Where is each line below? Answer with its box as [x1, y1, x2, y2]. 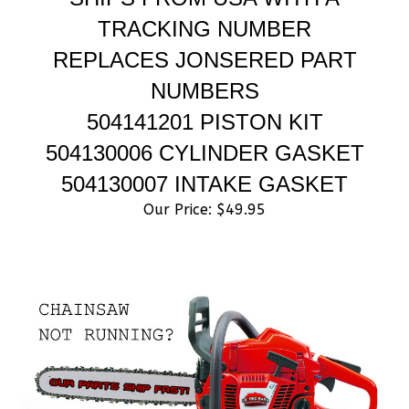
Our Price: [143, 181, 212, 198]
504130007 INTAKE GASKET [61, 152, 348, 176]
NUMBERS [150, 58, 259, 83]
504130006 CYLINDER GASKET [45, 121, 364, 145]
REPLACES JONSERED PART [52, 27, 357, 52]
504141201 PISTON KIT [86, 89, 323, 114]
